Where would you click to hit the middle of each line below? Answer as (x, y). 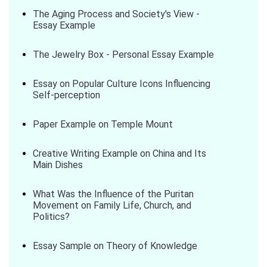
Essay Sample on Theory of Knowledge (115, 246)
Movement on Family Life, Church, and (112, 205)
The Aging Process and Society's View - (116, 14)
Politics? (51, 217)
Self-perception (66, 95)
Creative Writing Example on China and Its (119, 153)
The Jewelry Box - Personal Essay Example (123, 55)
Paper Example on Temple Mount (103, 124)
